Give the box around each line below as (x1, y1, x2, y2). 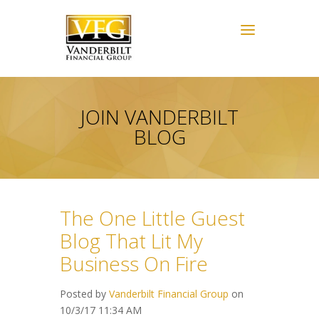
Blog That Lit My (60, 226, 203, 254)
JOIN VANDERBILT (80, 103, 239, 131)
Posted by (60, 286, 106, 300)
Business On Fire (60, 249, 208, 277)
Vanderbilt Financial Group (109, 286, 229, 300)
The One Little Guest (60, 204, 245, 231)
